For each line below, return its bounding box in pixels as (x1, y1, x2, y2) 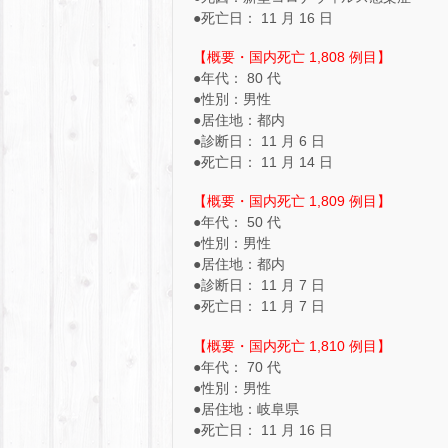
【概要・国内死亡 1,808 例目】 (193, 49, 391, 66)
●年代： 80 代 (193, 70, 281, 87)
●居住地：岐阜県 (193, 400, 299, 417)
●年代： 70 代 (193, 358, 281, 375)
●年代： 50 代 (193, 214, 281, 231)
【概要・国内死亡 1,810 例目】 (193, 337, 391, 354)
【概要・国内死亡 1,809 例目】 (193, 193, 391, 210)
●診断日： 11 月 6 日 (193, 133, 325, 150)
